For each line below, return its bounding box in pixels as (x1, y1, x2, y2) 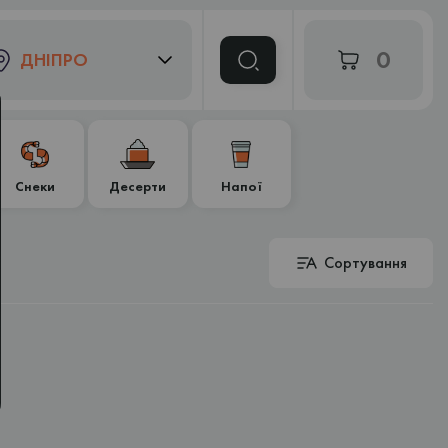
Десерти (109, 177, 167, 195)
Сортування (324, 252, 407, 273)
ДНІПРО (20, 48, 88, 71)
